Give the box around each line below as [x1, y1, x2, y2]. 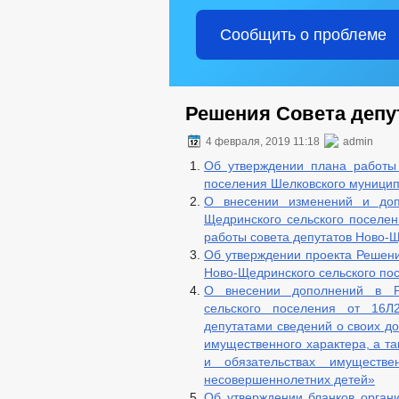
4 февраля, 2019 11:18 [203, 135, 322, 148]
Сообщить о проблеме [219, 26, 387, 44]
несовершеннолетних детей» [204, 372, 375, 387]
